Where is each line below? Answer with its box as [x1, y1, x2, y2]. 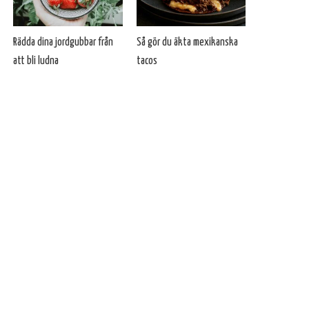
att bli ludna [13, 56, 59, 67]
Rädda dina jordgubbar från [13, 37, 114, 48]
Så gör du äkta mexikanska [136, 37, 238, 48]
